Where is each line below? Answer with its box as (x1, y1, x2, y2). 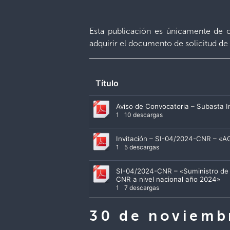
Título (95, 78, 119, 89)
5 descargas (123, 143, 160, 151)
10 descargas (123, 111, 163, 119)
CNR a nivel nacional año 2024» (116, 175, 221, 184)
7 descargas (123, 184, 160, 192)
